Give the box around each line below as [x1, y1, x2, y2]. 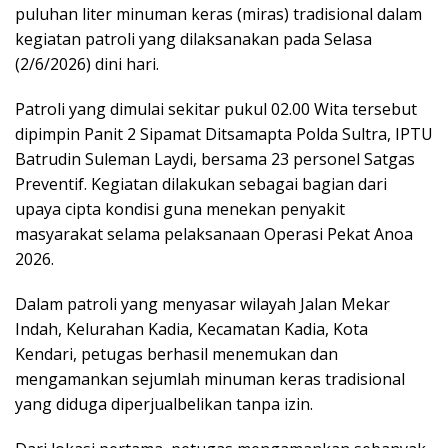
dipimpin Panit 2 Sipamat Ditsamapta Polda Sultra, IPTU [15, 123, 433, 146]
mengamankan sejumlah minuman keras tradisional [15, 368, 405, 391]
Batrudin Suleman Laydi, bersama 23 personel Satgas [15, 148, 415, 171]
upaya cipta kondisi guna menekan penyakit [15, 198, 345, 221]
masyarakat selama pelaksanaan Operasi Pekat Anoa [15, 223, 413, 246]
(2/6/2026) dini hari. [15, 53, 159, 76]
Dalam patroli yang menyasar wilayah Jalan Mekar [15, 293, 390, 316]
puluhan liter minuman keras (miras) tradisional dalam [15, 3, 422, 26]
